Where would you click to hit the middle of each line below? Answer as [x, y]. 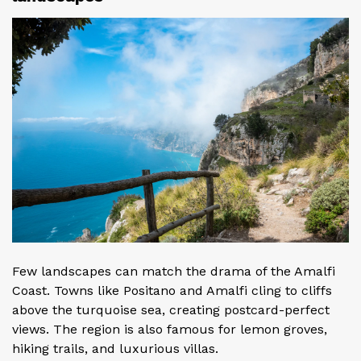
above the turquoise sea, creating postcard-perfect [171, 310]
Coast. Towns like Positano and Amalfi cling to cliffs [172, 291]
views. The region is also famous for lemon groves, [170, 330]
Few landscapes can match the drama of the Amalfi [174, 272]
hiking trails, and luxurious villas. [115, 349]
